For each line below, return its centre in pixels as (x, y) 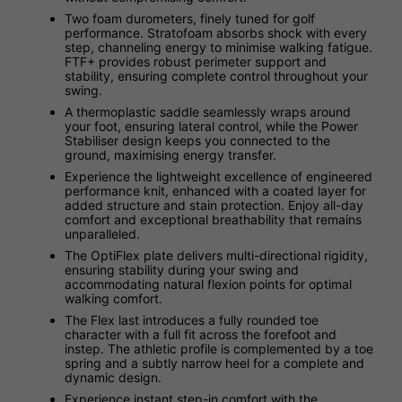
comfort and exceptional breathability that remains (213, 219)
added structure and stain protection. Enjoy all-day (214, 205)
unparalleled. (102, 233)
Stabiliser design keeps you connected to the (197, 140)
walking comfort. (114, 298)
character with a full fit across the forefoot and (201, 334)
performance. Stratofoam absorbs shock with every (216, 32)
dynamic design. (113, 377)
